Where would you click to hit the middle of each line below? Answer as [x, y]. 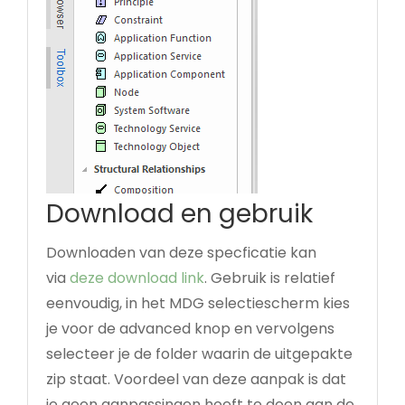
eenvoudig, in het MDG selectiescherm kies [198, 303]
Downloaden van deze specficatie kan [181, 253]
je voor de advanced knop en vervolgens [190, 329]
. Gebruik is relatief [270, 278]
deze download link [137, 278]
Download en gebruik [179, 214]
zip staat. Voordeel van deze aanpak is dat [196, 379]
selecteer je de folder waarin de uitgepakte [199, 354]
